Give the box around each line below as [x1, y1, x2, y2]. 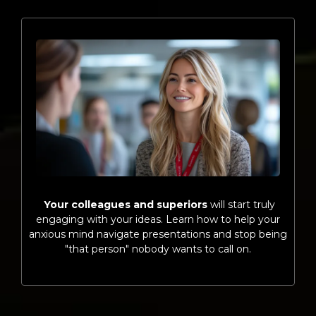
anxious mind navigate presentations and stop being [29, 227, 287, 241]
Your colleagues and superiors [44, 197, 207, 211]
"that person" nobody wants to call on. [65, 242, 251, 255]
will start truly [207, 197, 275, 211]
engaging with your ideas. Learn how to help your [36, 212, 280, 226]
